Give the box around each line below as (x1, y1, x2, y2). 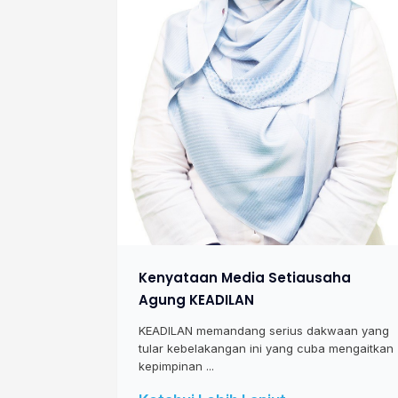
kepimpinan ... (139, 359, 214, 374)
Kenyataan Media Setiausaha (139, 268, 351, 288)
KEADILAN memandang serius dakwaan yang (139, 323, 389, 338)
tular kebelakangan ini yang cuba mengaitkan (139, 341, 394, 356)
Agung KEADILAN (139, 291, 254, 310)
